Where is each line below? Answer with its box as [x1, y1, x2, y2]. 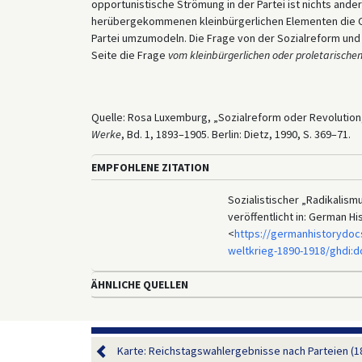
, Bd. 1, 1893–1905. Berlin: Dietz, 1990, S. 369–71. [120, 126, 351, 141]
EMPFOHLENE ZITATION [90, 159, 209, 175]
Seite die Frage [90, 47, 168, 62]
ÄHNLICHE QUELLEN [90, 276, 188, 292]
